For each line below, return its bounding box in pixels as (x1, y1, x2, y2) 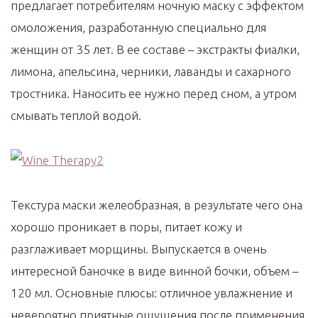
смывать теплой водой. (11, 109, 141, 122)
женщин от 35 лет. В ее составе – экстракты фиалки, (11, 43, 300, 56)
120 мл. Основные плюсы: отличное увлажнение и (11, 286, 292, 300)
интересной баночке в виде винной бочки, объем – (11, 264, 298, 278)
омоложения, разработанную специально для (11, 21, 266, 34)
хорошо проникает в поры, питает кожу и (11, 220, 242, 234)
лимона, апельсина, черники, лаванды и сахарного (11, 65, 291, 78)
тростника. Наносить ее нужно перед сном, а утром (11, 87, 297, 100)
